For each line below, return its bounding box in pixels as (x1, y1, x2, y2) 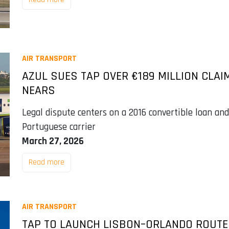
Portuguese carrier (21, 120, 96, 133)
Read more (28, 156, 64, 168)
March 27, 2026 (21, 134, 84, 148)
